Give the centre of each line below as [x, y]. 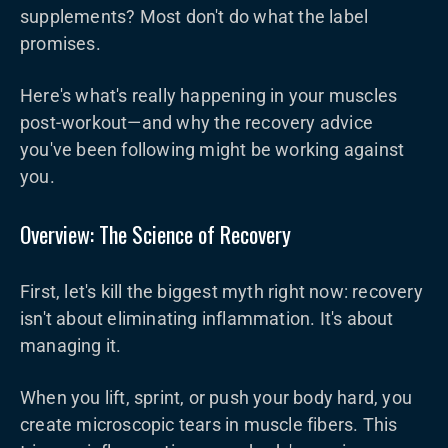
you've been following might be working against [212, 149]
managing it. [71, 345]
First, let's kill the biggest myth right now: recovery [221, 291]
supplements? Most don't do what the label [194, 16]
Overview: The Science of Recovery [155, 234]
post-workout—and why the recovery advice [197, 122]
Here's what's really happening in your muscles [209, 95]
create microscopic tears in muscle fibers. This [209, 424]
